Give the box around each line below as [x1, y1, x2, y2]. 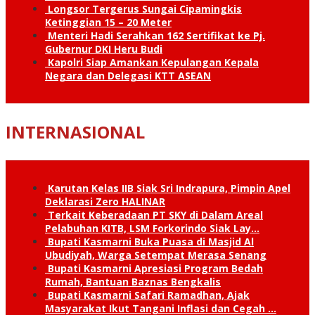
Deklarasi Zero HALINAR [45, 194, 165, 208]
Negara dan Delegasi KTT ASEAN [45, 68, 211, 82]
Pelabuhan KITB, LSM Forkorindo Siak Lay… [45, 221, 259, 235]
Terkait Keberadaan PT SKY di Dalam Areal [48, 207, 263, 221]
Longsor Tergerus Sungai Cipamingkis [48, 1, 242, 15]
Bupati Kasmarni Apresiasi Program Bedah [48, 261, 263, 275]
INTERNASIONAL [6, 120, 145, 143]
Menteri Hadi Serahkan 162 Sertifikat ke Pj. [48, 28, 265, 42]
